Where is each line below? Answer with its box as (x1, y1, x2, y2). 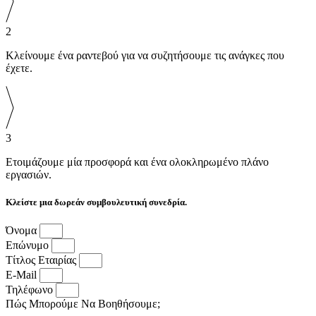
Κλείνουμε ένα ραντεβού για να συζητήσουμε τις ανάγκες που (6, 49, 284, 61)
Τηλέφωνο (6, 284, 56, 296)
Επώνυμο (6, 239, 51, 252)
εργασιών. (6, 168, 51, 181)
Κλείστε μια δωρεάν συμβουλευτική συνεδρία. (6, 197, 187, 207)
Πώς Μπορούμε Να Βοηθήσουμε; (6, 298, 160, 310)
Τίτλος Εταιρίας (6, 254, 79, 267)
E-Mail (6, 269, 39, 281)
